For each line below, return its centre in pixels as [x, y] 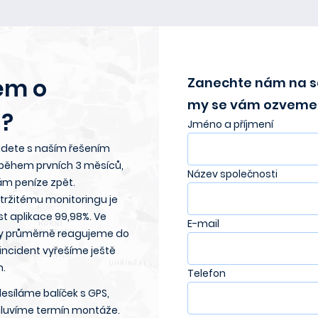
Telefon [207, 273]
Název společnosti [232, 174]
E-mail [203, 224]
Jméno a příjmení [230, 124]
